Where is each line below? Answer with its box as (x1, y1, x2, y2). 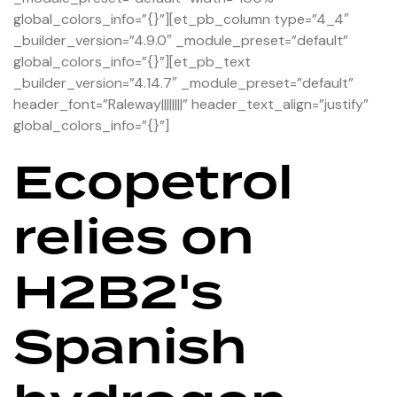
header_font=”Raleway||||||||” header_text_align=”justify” (13, 94, 369, 113)
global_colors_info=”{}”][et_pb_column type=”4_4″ (13, 9, 349, 28)
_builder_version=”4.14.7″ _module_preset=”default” (13, 73, 354, 92)
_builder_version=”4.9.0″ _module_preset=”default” (13, 30, 348, 50)
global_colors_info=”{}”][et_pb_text (13, 51, 251, 71)
